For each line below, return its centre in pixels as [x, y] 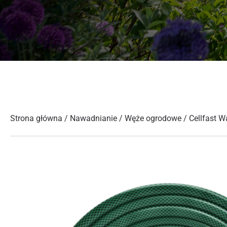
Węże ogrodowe [153, 118]
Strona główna [36, 118]
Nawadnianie [93, 118]
